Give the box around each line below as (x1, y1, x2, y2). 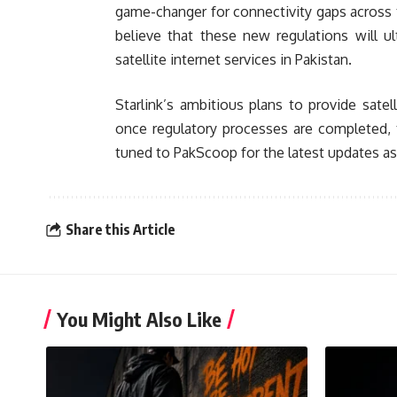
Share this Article (65, 220, 175, 238)
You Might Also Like (57, 307, 222, 332)
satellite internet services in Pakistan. (115, 51, 352, 69)
